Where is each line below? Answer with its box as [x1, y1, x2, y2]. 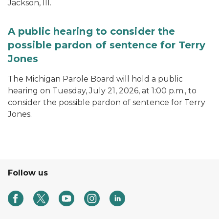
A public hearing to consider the [8, 25, 175, 37]
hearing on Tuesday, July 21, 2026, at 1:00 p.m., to [8, 86, 197, 95]
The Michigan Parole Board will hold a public [8, 74, 183, 84]
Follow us [8, 168, 48, 177]
